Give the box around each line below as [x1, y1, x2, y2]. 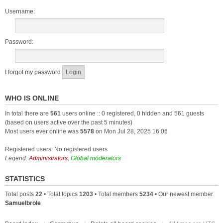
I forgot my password [5, 69, 61, 76]
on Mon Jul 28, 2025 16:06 [94, 128, 168, 135]
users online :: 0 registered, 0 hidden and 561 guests [61, 110, 204, 117]
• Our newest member [153, 191, 213, 198]
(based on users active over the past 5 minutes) [5, 119, 132, 126]
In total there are [5, 110, 50, 117]
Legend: [5, 155, 29, 162]
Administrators [29, 155, 68, 162]
